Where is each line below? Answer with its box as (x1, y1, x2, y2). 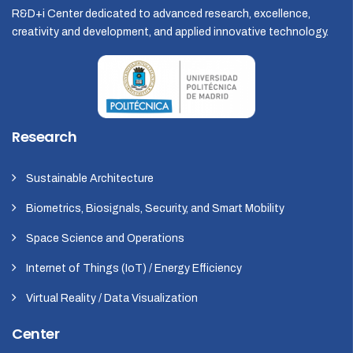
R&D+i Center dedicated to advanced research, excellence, (12, 8, 310, 20)
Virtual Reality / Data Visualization (26, 292, 198, 305)
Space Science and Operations (26, 232, 184, 245)
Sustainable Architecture (26, 173, 154, 185)
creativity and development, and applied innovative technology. (12, 26, 329, 39)
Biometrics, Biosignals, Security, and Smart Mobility (26, 203, 284, 215)
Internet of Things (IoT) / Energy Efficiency (26, 262, 242, 275)
